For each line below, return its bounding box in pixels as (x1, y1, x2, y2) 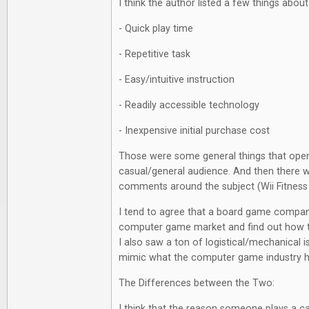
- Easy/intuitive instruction (119, 73, 235, 86)
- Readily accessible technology (119, 99, 259, 111)
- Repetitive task (119, 48, 190, 60)
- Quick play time (119, 22, 193, 34)
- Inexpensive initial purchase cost (119, 124, 275, 137)
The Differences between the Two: (119, 277, 277, 289)
